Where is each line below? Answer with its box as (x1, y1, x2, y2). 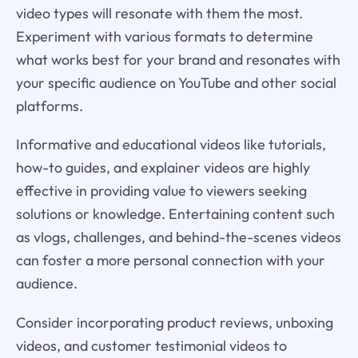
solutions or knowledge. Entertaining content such (15, 205, 335, 224)
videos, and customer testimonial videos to (15, 336, 287, 356)
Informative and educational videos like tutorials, (15, 135, 326, 154)
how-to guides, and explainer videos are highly (15, 158, 310, 177)
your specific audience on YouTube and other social (15, 73, 336, 92)
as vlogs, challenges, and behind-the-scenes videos (15, 228, 341, 247)
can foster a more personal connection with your (15, 251, 325, 270)
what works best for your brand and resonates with (15, 50, 340, 69)
